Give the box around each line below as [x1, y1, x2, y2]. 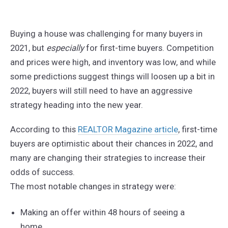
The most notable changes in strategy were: [10, 181, 176, 191]
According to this [10, 124, 78, 134]
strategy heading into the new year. [10, 100, 143, 110]
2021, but [10, 43, 46, 53]
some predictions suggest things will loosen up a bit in [10, 71, 215, 81]
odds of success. [10, 166, 75, 177]
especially [46, 43, 84, 53]
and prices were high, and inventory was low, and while [10, 57, 216, 67]
